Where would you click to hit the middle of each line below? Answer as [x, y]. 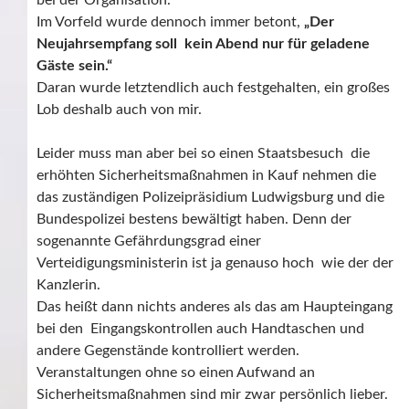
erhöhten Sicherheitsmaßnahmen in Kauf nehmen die [206, 176]
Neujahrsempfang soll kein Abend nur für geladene [203, 44]
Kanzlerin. [68, 285]
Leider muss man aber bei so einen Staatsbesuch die [203, 154]
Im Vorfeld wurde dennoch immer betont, [170, 22]
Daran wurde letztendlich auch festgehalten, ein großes [213, 88]
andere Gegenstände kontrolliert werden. [168, 351]
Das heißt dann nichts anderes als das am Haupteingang [215, 307]
